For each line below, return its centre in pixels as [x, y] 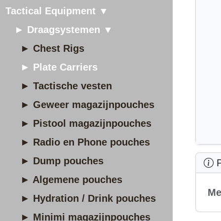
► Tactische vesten [66, 86]
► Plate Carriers [59, 67]
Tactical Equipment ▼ [57, 11]
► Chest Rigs [52, 48]
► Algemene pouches [71, 180]
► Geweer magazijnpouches [87, 105]
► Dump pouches [62, 161]
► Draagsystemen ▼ [64, 30]
